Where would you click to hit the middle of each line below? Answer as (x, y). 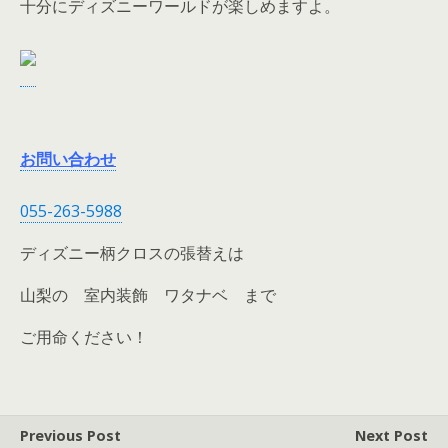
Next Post (391, 435)
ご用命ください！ (84, 337)
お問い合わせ (68, 159)
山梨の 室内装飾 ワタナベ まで (148, 295)
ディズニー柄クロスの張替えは (132, 253)
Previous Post (70, 435)
